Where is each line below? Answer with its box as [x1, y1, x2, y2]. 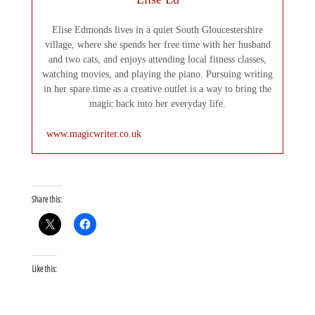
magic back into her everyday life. [89, 98, 226, 109]
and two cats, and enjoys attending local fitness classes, [49, 53, 266, 65]
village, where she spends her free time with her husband [44, 39, 271, 50]
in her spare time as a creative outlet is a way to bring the [44, 83, 271, 94]
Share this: [31, 193, 62, 205]
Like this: [31, 263, 57, 276]
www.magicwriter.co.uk [46, 128, 141, 139]
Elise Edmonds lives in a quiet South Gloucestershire [52, 24, 263, 35]
